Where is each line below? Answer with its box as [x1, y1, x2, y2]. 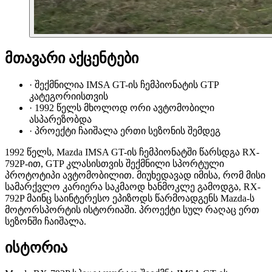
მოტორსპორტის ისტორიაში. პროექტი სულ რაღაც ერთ [5, 204, 259, 215]
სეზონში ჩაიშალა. [5, 216, 86, 226]
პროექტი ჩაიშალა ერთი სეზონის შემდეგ [35, 125, 220, 136]
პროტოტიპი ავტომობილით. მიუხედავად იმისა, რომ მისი [5, 169, 265, 180]
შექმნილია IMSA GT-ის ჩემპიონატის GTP [35, 79, 219, 90]
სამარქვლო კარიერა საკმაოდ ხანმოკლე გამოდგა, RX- [5, 181, 260, 192]
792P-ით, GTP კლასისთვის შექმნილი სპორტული [5, 158, 224, 169]
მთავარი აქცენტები [5, 50, 138, 66]
